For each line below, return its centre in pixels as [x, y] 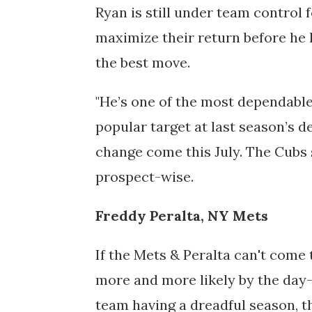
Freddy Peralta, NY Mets [182, 215]
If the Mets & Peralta [165, 254]
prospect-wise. [146, 176]
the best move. [145, 62]
